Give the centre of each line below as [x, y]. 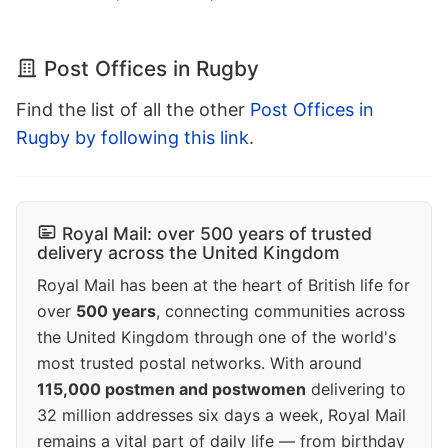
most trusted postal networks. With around [199, 363]
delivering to [356, 389]
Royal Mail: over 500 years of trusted [217, 234]
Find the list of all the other [133, 110]
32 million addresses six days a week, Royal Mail [221, 415]
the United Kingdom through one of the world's [216, 337]
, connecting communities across [280, 311]
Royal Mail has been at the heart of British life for [223, 285]
